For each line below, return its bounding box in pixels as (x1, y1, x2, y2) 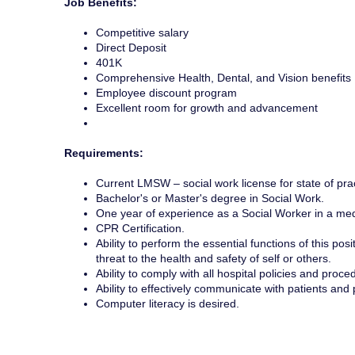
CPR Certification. (95, 222, 188, 235)
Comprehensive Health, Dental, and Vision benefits (95, 71, 351, 85)
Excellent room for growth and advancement (95, 101, 318, 115)
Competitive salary (95, 26, 189, 40)
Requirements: (63, 147, 143, 160)
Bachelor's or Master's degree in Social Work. (95, 192, 324, 205)
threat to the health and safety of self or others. (95, 252, 334, 265)
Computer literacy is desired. (95, 297, 239, 311)
